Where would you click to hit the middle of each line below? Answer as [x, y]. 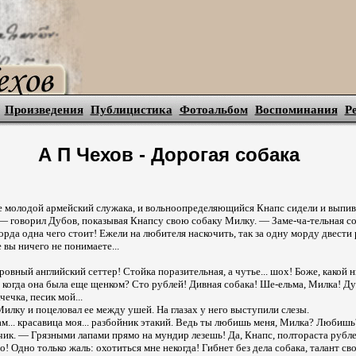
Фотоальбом [213, 110]
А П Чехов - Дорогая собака [168, 155]
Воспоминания [296, 110]
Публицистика [131, 110]
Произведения [44, 110]
